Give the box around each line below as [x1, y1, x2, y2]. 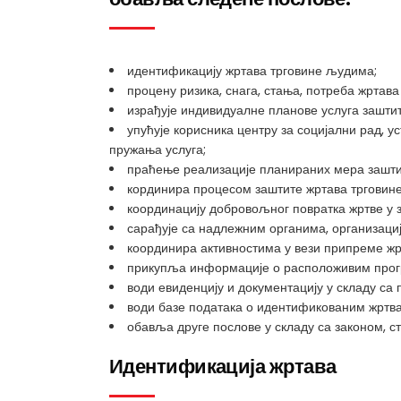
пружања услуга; [109, 141, 206, 158]
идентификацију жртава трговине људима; [127, 62, 377, 80]
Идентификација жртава [109, 353, 337, 380]
